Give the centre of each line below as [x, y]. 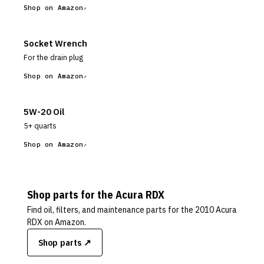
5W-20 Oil [44, 112]
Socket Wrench [55, 43]
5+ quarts [40, 126]
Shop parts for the [71, 195]
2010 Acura [216, 210]
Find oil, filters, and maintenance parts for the [111, 210]
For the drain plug [53, 57]
